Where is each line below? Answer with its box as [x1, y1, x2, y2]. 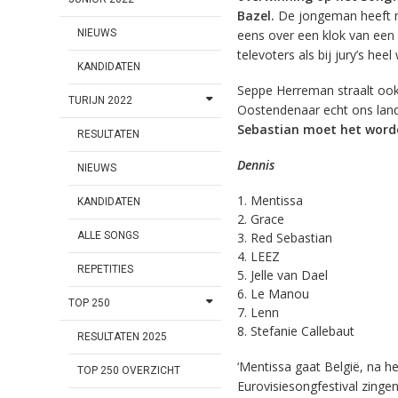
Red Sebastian [250, 229, 332, 247]
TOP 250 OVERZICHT [77, 364, 181, 378]
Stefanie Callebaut [250, 322, 354, 340]
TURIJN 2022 [68, 94, 133, 107]
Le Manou [250, 285, 309, 303]
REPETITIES [77, 263, 134, 276]
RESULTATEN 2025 [77, 330, 168, 344]
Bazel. [236, 6, 275, 24]
